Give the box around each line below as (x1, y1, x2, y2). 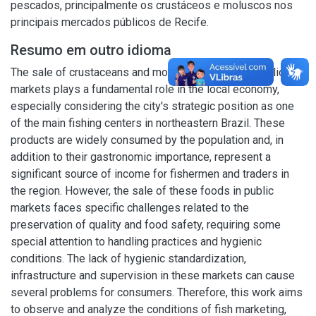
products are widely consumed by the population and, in (11, 133, 284, 147)
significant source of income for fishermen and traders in (11, 167, 289, 181)
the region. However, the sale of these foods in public (11, 184, 274, 197)
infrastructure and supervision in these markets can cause (11, 269, 295, 282)
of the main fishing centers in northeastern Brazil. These (11, 116, 285, 130)
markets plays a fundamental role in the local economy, (11, 83, 279, 96)
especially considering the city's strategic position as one (11, 99, 294, 113)
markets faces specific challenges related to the (11, 201, 249, 214)
